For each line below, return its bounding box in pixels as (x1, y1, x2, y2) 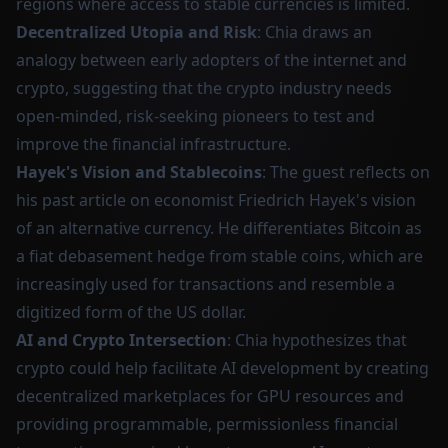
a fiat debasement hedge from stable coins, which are (16, 245, 423, 267)
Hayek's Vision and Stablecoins (16, 161, 262, 183)
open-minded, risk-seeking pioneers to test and (16, 105, 375, 127)
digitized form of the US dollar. (16, 301, 246, 323)
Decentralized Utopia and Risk (16, 21, 257, 43)
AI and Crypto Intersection (16, 329, 227, 351)
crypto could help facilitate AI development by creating (16, 357, 429, 379)
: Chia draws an (257, 21, 372, 43)
